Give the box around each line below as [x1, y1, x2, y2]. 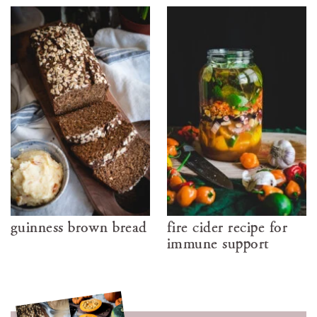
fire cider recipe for [167, 217, 288, 236]
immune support [167, 233, 270, 253]
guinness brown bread [11, 217, 147, 236]
